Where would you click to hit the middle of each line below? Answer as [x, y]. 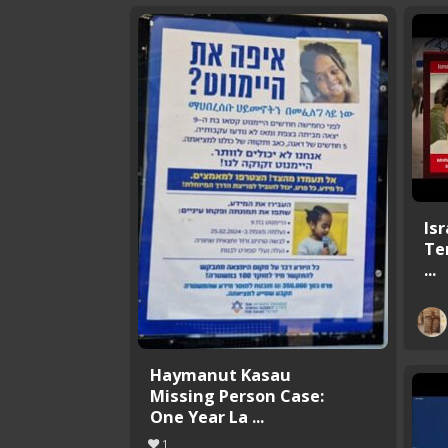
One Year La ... [207, 416]
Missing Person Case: [237, 395]
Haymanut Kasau [220, 374]
